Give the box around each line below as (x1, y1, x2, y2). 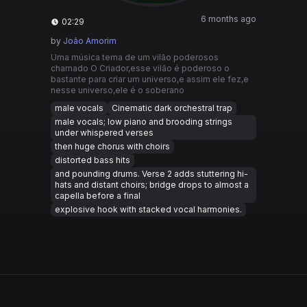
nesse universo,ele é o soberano (51, 85, 184, 95)
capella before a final (55, 191, 140, 201)
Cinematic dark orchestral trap (112, 103, 232, 113)
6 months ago (201, 14, 256, 24)
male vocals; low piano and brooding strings (55, 116, 232, 127)
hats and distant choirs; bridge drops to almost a (55, 180, 249, 190)
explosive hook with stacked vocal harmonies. (55, 204, 242, 214)
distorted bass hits (55, 155, 130, 165)
